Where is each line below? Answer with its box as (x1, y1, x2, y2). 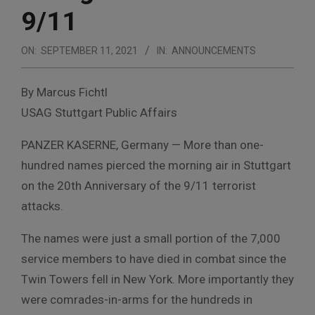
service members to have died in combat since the (21, 251, 286, 266)
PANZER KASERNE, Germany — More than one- (21, 137, 264, 152)
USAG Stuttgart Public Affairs (21, 105, 177, 120)
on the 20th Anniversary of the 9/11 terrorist (21, 178, 256, 193)
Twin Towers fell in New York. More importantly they (21, 271, 294, 286)
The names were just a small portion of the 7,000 (21, 231, 281, 245)
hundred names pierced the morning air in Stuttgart (21, 157, 291, 172)
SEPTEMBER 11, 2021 (41, 44, 138, 56)
